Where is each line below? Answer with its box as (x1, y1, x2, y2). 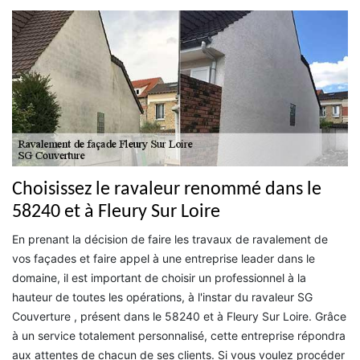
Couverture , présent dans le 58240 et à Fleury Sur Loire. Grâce (12, 309, 346, 324)
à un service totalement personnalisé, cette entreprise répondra (12, 329, 346, 343)
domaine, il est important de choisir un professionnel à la (12, 271, 306, 285)
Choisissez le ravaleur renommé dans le (12, 180, 321, 200)
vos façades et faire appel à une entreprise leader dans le (12, 252, 315, 266)
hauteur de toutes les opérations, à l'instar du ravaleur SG (12, 290, 313, 305)
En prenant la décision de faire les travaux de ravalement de (12, 232, 328, 247)
